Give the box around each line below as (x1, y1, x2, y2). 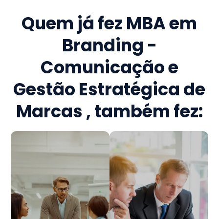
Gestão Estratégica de (13, 77, 206, 102)
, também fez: (86, 99, 203, 124)
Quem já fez (22, 11, 127, 36)
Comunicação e (40, 55, 178, 80)
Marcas (16, 99, 86, 124)
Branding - (62, 33, 157, 58)
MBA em (126, 11, 197, 36)
